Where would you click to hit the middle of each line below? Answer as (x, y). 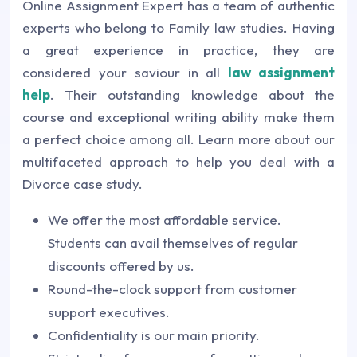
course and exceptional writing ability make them (178, 116)
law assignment (282, 72)
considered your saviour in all (126, 72)
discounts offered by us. (121, 265)
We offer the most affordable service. (165, 219)
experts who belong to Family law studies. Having (178, 27)
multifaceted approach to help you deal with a (178, 161)
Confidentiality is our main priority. (154, 335)
